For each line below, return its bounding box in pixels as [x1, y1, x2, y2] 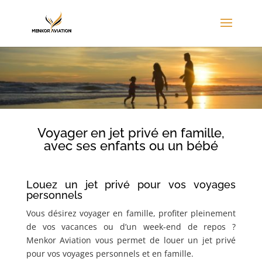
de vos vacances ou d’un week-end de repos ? [26, 221, 236, 233]
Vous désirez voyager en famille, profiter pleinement [26, 208, 236, 219]
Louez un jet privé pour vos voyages [26, 178, 236, 191]
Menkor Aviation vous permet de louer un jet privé [26, 235, 236, 246]
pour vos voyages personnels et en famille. [26, 248, 194, 260]
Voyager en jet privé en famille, [37, 125, 225, 141]
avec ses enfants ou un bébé [43, 138, 218, 154]
